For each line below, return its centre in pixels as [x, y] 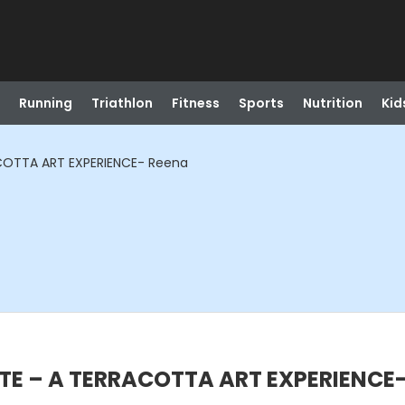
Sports [261, 103]
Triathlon [122, 103]
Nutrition [332, 103]
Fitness [195, 103]
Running [45, 103]
